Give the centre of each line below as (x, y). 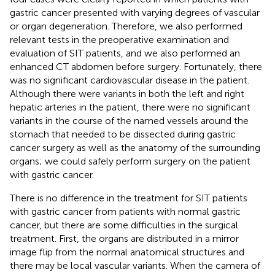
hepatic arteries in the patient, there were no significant (130, 107)
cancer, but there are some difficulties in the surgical (124, 225)
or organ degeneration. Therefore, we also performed (126, 26)
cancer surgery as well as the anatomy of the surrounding (135, 147)
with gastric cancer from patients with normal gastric (125, 211)
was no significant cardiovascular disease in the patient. (130, 80)
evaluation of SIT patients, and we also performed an (125, 53)
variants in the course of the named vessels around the (129, 120)
